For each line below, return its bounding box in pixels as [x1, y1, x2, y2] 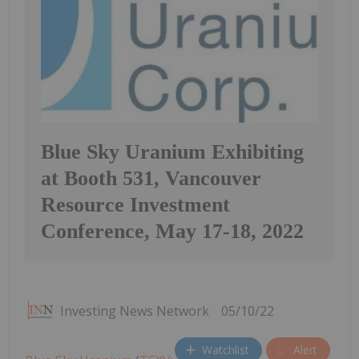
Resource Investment [41, 192, 230, 216]
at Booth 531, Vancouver [41, 166, 261, 190]
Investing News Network [60, 301, 209, 320]
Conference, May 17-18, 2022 [41, 219, 304, 243]
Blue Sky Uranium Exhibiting [41, 139, 304, 163]
